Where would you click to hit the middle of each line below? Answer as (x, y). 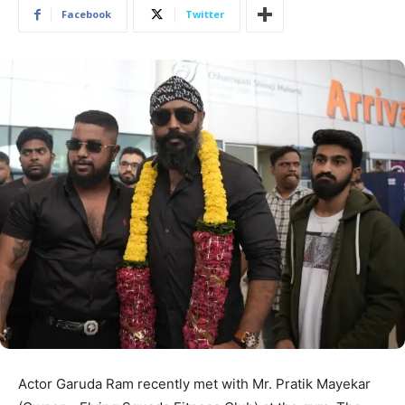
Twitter (205, 14)
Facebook (86, 14)
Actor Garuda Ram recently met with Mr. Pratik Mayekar (194, 383)
